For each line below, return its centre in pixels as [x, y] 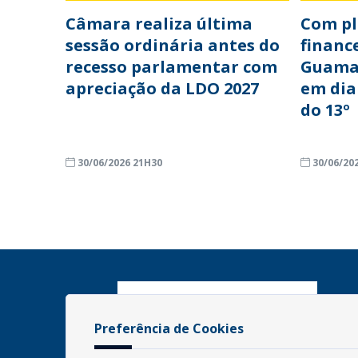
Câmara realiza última [159, 24]
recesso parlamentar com [171, 67]
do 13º [326, 110]
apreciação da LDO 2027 [162, 88]
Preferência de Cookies [169, 328]
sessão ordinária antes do [173, 45]
